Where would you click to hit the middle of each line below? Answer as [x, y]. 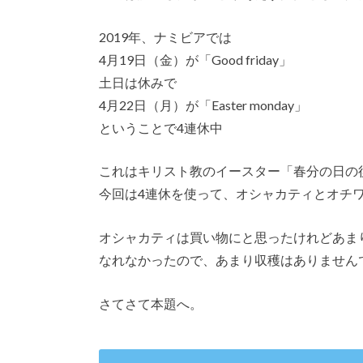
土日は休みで [138, 82]
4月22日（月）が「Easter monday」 [203, 105]
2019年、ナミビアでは [165, 36]
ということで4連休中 [161, 127]
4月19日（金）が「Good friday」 [195, 59]
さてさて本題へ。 [151, 303]
